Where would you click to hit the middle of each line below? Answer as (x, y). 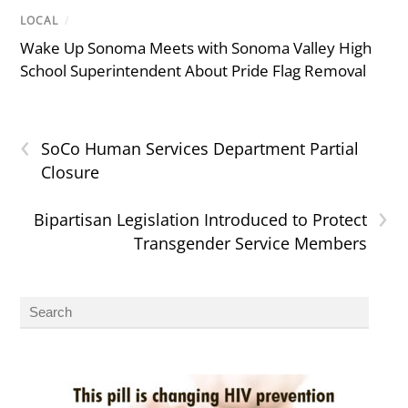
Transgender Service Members (250, 244)
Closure (71, 173)
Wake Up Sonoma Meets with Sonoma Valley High (196, 48)
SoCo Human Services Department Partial (200, 149)
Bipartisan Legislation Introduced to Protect (200, 220)
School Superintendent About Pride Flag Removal (194, 71)
